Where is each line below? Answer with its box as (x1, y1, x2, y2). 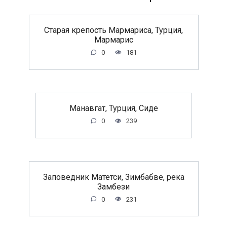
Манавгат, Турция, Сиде (69, 103, 158, 113)
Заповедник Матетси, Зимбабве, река (43, 172, 184, 182)
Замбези (97, 181, 130, 192)
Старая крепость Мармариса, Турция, (44, 25, 183, 35)
